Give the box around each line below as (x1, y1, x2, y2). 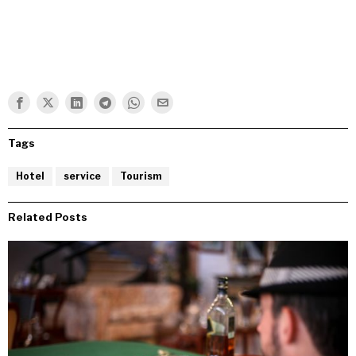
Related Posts (8, 211, 87, 224)
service (64, 170, 101, 183)
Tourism (120, 170, 161, 183)
